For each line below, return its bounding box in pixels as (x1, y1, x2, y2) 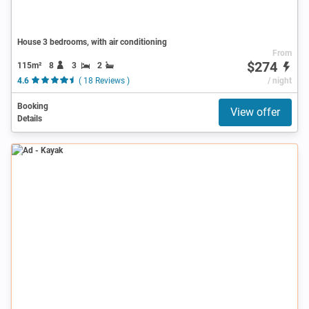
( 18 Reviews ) (78, 75, 130, 86)
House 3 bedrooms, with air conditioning (17, 37, 167, 47)
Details (17, 113, 42, 123)
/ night (267, 75, 292, 86)
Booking (17, 101, 48, 111)
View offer (230, 105, 280, 119)
